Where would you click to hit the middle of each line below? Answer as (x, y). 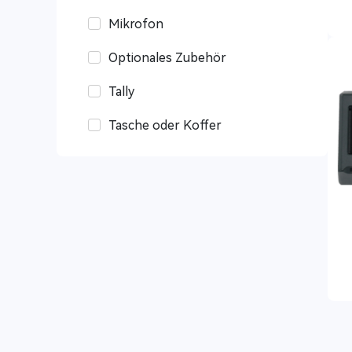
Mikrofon (136, 24)
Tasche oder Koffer (165, 125)
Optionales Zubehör (167, 58)
